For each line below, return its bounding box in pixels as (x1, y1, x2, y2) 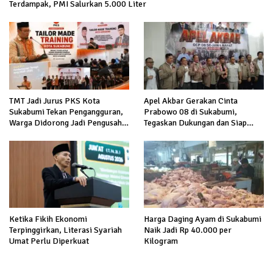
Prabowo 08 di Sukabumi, (144, 106, 237, 117)
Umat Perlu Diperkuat (9, 236, 89, 247)
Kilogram (144, 236, 178, 247)
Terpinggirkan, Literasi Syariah (9, 225, 122, 236)
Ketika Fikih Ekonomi (9, 214, 87, 225)
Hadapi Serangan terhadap (144, 128, 239, 139)
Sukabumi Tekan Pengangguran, (9, 106, 123, 117)
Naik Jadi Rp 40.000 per (144, 225, 232, 236)
